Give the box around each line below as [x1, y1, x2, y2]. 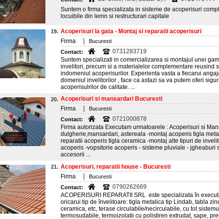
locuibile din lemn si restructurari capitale [61, 13, 169, 20]
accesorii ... [61, 151, 90, 158]
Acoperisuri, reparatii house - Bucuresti [61, 163, 171, 170]
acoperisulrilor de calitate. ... [61, 84, 135, 90]
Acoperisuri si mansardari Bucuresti [61, 95, 162, 102]
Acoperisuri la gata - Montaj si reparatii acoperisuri [61, 28, 201, 35]
